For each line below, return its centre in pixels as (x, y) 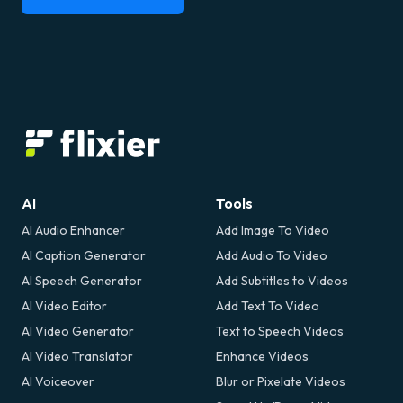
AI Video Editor (64, 305)
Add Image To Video (273, 230)
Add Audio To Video (272, 255)
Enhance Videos (262, 356)
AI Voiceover (58, 381)
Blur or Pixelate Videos (281, 381)
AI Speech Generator (82, 280)
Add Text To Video (268, 305)
